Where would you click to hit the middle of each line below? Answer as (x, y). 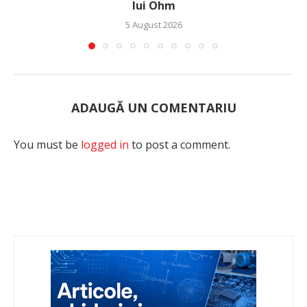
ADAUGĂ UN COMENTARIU (153, 108)
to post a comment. (180, 145)
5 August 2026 (153, 25)
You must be (47, 145)
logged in (105, 145)
